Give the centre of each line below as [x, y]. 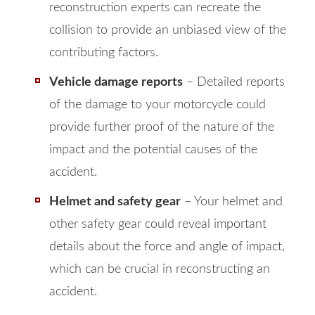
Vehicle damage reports [116, 82]
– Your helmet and [232, 202]
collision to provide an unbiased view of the [168, 30]
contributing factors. [104, 53]
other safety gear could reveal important [158, 224]
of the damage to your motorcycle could [157, 105]
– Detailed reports [234, 82]
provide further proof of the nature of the [162, 127]
